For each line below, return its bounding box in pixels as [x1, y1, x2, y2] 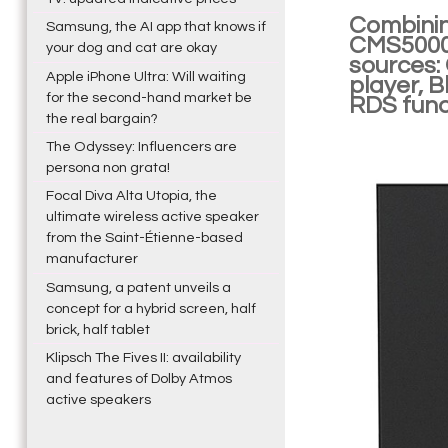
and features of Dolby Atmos [45, 371, 232, 387]
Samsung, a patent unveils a [45, 279, 231, 295]
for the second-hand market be [45, 89, 252, 105]
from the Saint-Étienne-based [45, 230, 243, 246]
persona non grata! [45, 160, 170, 176]
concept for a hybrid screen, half [45, 300, 256, 316]
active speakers [45, 392, 151, 408]
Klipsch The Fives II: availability [45, 350, 241, 366]
